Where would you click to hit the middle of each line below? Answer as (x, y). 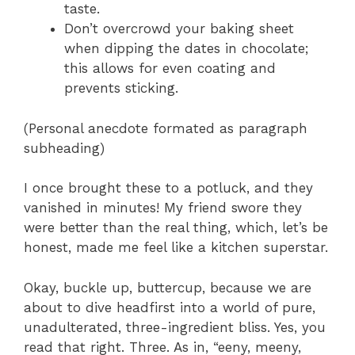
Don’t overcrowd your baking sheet (179, 29)
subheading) (64, 148)
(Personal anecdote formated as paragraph (166, 128)
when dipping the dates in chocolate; (186, 49)
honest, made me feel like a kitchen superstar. (176, 248)
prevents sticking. (121, 88)
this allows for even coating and (170, 69)
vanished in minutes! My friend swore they (163, 208)
